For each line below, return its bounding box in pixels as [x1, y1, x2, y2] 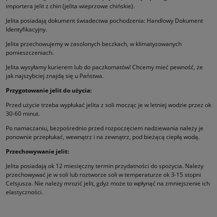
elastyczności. [6, 187, 43, 196]
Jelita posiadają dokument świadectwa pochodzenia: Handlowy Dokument [6, 16, 203, 25]
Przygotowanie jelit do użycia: [6, 86, 92, 94]
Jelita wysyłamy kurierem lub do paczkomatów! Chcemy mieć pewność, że [6, 62, 203, 71]
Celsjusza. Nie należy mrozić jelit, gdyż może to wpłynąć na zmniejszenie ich [6, 179, 210, 187]
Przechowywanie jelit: [6, 147, 69, 155]
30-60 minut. [6, 109, 40, 118]
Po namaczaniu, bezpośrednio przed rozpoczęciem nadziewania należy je [6, 124, 203, 132]
